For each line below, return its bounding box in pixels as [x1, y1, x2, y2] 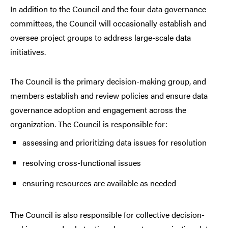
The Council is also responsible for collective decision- [10, 209, 205, 221]
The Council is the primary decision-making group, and [10, 75, 206, 88]
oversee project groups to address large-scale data [10, 32, 191, 44]
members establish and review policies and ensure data [10, 90, 208, 102]
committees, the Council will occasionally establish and [10, 17, 207, 30]
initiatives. [10, 46, 46, 58]
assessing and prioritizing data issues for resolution [22, 136, 207, 149]
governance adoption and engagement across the [10, 104, 186, 116]
